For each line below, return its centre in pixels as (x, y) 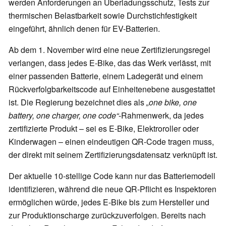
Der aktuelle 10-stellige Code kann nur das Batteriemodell (112, 176)
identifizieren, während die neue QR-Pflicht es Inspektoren (112, 189)
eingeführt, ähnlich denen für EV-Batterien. (84, 29)
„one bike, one (171, 102)
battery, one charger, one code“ (64, 116)
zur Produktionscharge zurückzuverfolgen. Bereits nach (107, 215)
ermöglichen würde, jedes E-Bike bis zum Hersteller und (109, 202)
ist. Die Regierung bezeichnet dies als (76, 102)
